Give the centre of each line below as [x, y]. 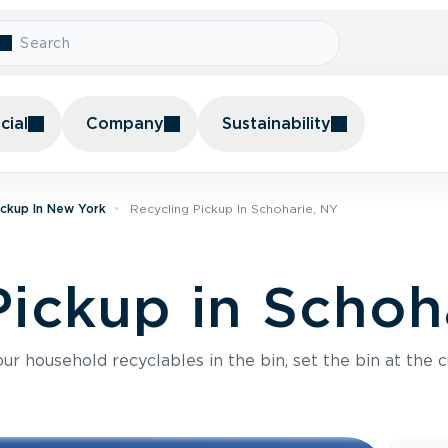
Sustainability [276, 123]
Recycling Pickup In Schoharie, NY [234, 208]
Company [125, 123]
